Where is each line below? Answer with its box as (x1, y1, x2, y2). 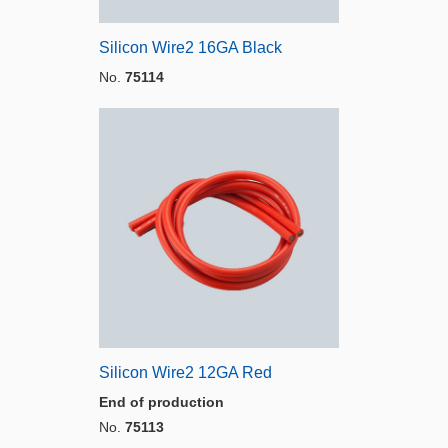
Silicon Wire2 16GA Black (99, 39, 282, 56)
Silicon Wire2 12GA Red (99, 364, 272, 381)
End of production (99, 394, 224, 410)
